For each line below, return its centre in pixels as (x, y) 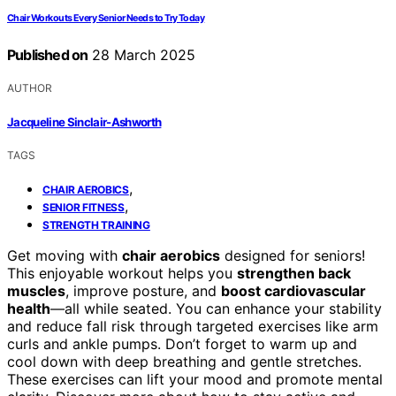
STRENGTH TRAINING (96, 225)
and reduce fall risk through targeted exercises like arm (193, 326)
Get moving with (65, 255)
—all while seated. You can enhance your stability (216, 308)
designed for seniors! (293, 255)
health (29, 308)
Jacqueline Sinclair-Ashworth (84, 122)
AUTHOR (30, 88)
